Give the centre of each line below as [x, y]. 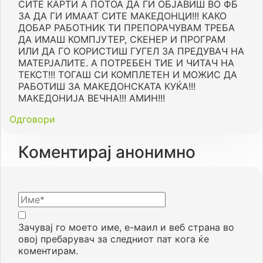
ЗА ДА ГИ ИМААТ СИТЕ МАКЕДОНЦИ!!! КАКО [122, 16]
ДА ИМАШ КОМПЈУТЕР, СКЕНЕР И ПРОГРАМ [122, 39]
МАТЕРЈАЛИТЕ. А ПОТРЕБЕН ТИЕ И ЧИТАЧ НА [126, 63]
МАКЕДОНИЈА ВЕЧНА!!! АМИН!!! [92, 98]
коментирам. [48, 250]
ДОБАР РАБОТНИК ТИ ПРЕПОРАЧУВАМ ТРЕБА [127, 27]
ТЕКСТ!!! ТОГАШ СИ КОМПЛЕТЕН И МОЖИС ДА [128, 74]
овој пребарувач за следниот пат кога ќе [114, 239]
